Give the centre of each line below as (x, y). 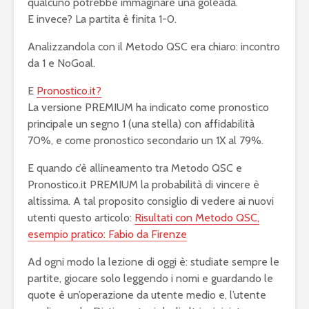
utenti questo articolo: (81, 218)
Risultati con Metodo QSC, (197, 218)
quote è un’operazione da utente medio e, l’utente (147, 295)
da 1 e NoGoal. (61, 63)
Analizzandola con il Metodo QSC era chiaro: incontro (154, 47)
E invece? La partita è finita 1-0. (102, 19)
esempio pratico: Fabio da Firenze (107, 235)
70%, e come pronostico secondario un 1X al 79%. (146, 141)
